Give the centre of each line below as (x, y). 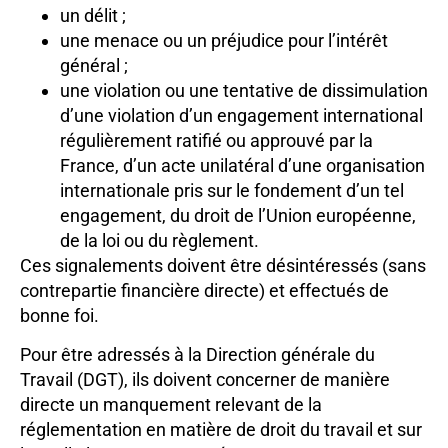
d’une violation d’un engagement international (241, 115)
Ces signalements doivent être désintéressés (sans (223, 265)
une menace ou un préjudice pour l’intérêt (224, 40)
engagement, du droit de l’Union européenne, (238, 215)
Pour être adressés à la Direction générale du (197, 355)
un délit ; (93, 15)
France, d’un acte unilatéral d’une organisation (242, 165)
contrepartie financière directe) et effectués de (204, 290)
